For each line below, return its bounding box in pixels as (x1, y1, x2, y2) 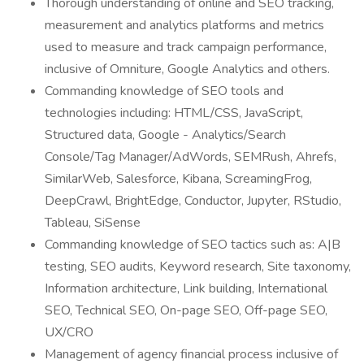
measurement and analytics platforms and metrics (45, 16, 324, 34)
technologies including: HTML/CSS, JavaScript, (45, 104, 303, 122)
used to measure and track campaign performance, (45, 38, 327, 56)
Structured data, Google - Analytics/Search (45, 126, 286, 144)
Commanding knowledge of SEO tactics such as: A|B (45, 236, 340, 253)
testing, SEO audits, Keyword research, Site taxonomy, (45, 258, 351, 275)
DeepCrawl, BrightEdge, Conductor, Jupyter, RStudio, (45, 192, 341, 210)
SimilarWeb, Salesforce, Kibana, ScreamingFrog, (45, 170, 312, 188)
